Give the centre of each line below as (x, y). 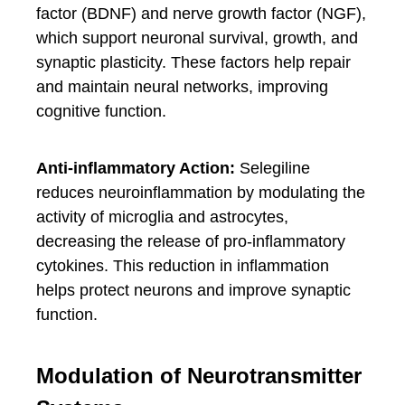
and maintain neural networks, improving (182, 87)
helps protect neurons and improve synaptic (193, 290)
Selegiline (273, 168)
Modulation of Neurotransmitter (199, 376)
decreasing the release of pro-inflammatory (191, 241)
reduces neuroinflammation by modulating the (201, 193)
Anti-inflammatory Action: (136, 168)
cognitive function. (101, 111)
